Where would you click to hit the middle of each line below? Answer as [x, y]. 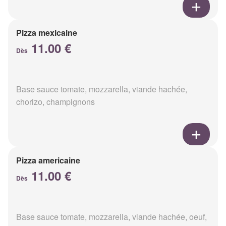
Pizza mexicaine [47, 33]
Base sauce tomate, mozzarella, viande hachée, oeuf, [111, 217]
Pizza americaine [48, 160]
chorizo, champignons [55, 102]
